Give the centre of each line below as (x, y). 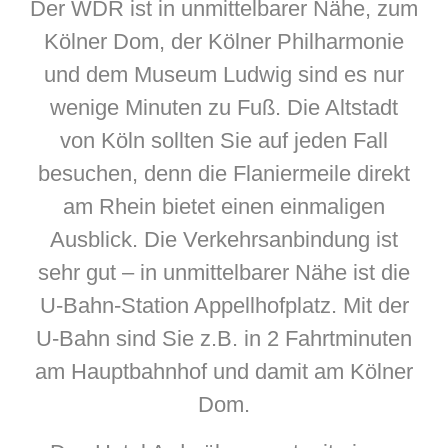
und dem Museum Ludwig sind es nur (224, 75)
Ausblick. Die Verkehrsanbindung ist (224, 240)
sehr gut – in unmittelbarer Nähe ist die (224, 273)
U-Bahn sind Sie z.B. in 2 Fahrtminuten (224, 339)
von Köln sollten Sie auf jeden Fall (224, 141)
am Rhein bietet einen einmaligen (224, 207)
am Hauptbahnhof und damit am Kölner (224, 372)
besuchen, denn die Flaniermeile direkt (224, 174)
